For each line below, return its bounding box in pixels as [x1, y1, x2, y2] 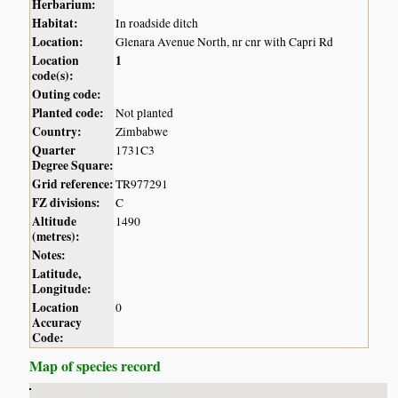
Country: [32, 123, 83, 141]
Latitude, [32, 265, 82, 283]
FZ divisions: [32, 194, 101, 212]
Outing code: [32, 85, 102, 104]
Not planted [115, 105, 174, 122]
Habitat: [32, 14, 79, 33]
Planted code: [32, 104, 105, 123]
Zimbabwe [115, 123, 169, 140]
